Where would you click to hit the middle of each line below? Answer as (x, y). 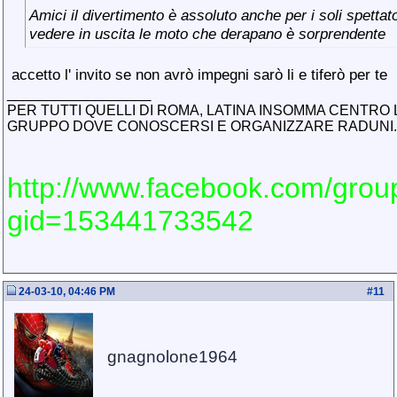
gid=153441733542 (130, 221)
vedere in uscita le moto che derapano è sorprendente (207, 34)
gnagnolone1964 (172, 357)
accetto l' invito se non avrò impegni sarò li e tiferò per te (197, 74)
